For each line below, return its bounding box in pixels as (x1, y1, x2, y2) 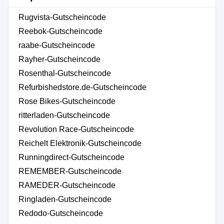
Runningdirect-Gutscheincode (18, 153, 124, 161)
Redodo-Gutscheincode (18, 209, 103, 217)
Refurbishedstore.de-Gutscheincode (18, 83, 146, 91)
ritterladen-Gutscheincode (18, 111, 110, 119)
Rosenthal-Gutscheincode (18, 69, 111, 77)
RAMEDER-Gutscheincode (18, 181, 115, 189)
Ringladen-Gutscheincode (18, 195, 111, 203)
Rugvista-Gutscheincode (18, 13, 106, 21)
